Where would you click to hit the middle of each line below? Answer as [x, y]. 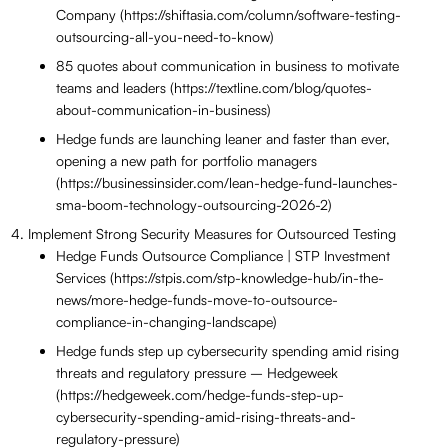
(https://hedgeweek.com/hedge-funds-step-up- [200, 395]
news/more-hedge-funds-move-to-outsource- [197, 300]
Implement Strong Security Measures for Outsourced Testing [212, 234]
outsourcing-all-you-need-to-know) [165, 37]
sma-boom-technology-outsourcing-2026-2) [194, 205]
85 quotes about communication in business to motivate [227, 66]
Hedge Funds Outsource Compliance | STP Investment [223, 256]
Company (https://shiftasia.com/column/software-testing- [228, 15]
